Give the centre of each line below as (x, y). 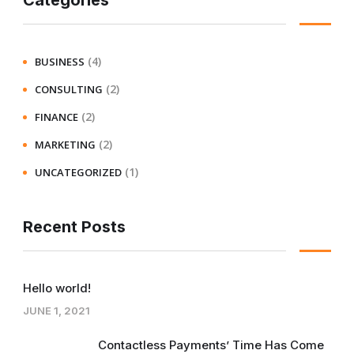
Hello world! (57, 288)
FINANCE (56, 117)
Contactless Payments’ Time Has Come (211, 345)
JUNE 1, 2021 (56, 311)
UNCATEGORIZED (78, 172)
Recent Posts (74, 227)
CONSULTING (69, 89)
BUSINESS (60, 62)
